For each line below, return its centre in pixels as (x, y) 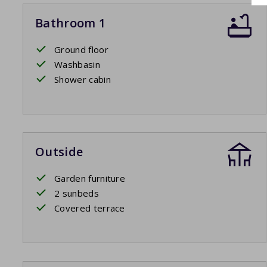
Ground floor (81, 50)
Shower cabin (83, 80)
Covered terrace (90, 208)
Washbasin (77, 65)
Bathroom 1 (71, 23)
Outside (59, 152)
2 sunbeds (77, 193)
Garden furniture (90, 178)
